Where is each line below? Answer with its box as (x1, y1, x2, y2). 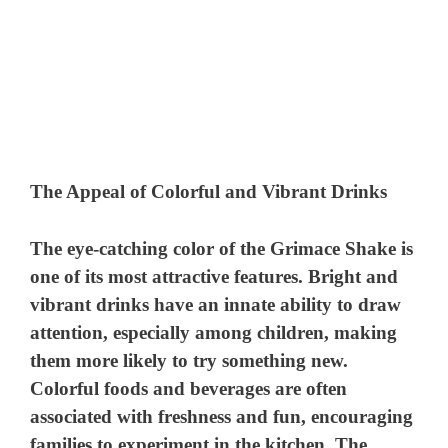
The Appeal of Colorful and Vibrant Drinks (30, 181, 388, 203)
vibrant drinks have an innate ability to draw (30, 293, 402, 315)
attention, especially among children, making (30, 321, 398, 343)
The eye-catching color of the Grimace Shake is (30, 237, 414, 259)
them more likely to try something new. (30, 349, 349, 371)
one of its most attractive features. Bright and (30, 265, 399, 287)
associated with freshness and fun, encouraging (30, 405, 414, 427)
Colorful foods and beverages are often (30, 377, 348, 399)
